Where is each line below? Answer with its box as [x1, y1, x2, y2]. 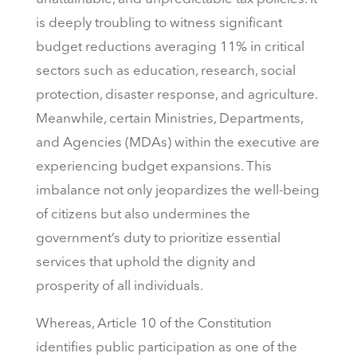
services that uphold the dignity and [35, 256, 256, 270]
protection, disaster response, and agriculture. [35, 88, 317, 103]
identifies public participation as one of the [35, 341, 297, 355]
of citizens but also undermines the [35, 208, 250, 222]
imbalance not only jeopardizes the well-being [35, 184, 320, 198]
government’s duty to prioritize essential [35, 232, 280, 246]
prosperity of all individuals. [35, 280, 203, 294]
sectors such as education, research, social [35, 65, 296, 79]
